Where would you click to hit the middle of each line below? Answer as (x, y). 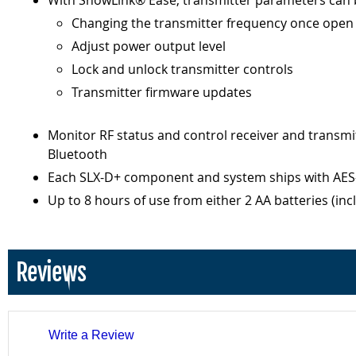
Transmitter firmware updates (162, 93)
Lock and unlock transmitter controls (182, 70)
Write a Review (91, 335)
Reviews (51, 273)
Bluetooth (77, 155)
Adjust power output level (149, 46)
